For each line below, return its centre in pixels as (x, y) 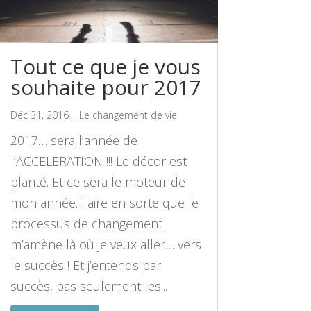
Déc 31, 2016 (39, 115)
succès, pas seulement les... (89, 286)
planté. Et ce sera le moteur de (98, 182)
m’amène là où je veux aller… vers (106, 245)
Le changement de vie (128, 115)
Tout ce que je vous (105, 67)
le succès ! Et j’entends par (85, 266)
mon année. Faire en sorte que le (104, 203)
